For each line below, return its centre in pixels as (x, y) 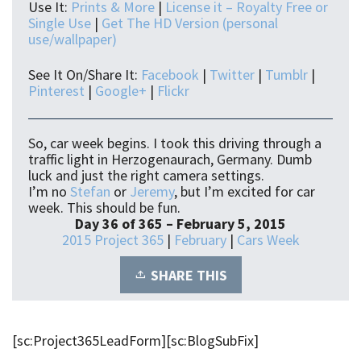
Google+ (121, 90)
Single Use (60, 23)
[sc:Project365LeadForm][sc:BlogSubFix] (135, 340)
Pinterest (56, 90)
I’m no (49, 191)
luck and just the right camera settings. (146, 175)
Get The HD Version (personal (190, 23)
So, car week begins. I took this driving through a (175, 143)
